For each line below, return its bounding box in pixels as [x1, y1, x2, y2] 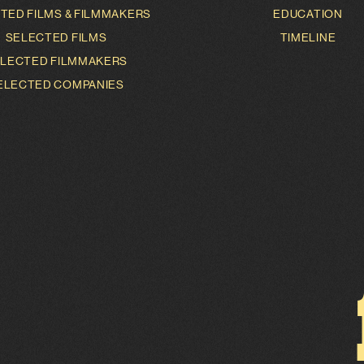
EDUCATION [273, 7, 343, 20]
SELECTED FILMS [5, 31, 107, 44]
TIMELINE [279, 31, 336, 44]
